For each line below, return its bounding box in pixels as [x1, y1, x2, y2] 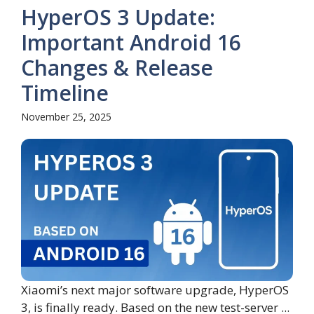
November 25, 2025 [21, 110, 111, 124]
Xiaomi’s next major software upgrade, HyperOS [21, 282, 289, 299]
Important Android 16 [21, 28, 241, 57]
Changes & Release [21, 53, 213, 83]
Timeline [21, 78, 109, 108]
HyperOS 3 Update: [21, 3, 215, 32]
